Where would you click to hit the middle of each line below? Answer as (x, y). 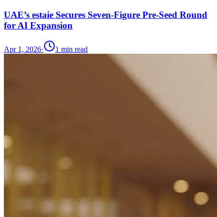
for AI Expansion (38, 26)
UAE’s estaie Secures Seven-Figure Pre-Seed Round (106, 15)
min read (73, 49)
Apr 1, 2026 (23, 49)
